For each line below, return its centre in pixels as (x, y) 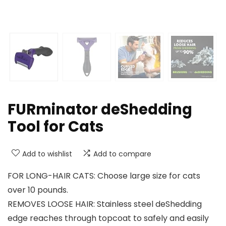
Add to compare (122, 154)
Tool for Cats (55, 127)
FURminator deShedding (100, 110)
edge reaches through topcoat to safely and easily (108, 218)
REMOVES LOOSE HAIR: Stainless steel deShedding (105, 204)
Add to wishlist (47, 154)
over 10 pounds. (38, 190)
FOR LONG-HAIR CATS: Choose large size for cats (104, 176)
